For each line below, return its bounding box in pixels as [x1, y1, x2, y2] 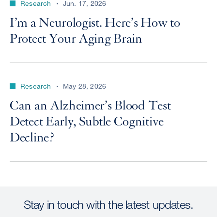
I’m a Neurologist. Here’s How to [10, 15, 180, 31]
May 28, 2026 [62, 82, 107, 90]
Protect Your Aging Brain [10, 31, 142, 46]
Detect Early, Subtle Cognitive [10, 114, 164, 129]
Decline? [10, 130, 55, 145]
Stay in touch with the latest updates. [23, 197, 194, 211]
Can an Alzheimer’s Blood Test [10, 98, 171, 113]
